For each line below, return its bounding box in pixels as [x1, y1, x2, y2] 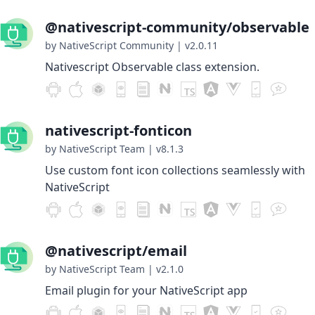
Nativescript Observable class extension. [45, 59, 259, 75]
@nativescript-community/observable [45, 18, 309, 37]
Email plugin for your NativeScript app [45, 283, 247, 298]
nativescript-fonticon [45, 121, 192, 140]
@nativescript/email [45, 241, 187, 260]
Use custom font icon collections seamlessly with [45, 162, 305, 178]
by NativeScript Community [45, 39, 174, 52]
